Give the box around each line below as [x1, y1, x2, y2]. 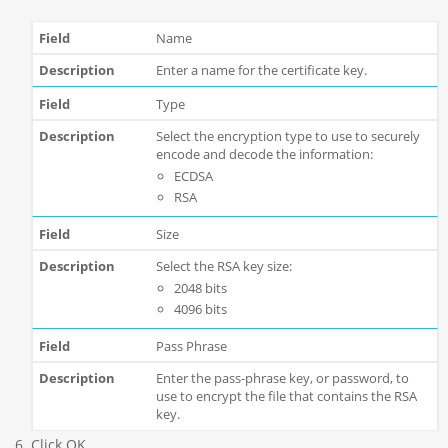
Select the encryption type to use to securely [155, 127, 420, 146]
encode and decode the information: [155, 145, 373, 164]
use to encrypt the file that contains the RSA [155, 387, 417, 406]
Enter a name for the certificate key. [155, 61, 367, 80]
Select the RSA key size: [155, 257, 292, 276]
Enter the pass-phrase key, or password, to [155, 369, 409, 388]
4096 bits [173, 299, 227, 318]
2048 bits [173, 278, 227, 297]
